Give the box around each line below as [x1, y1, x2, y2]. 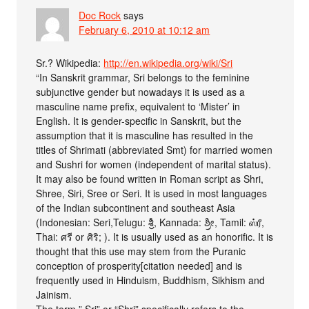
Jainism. [36, 287, 72, 301]
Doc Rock [79, 8, 121, 22]
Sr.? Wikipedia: [36, 55, 104, 70]
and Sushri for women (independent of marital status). [36, 157, 272, 171]
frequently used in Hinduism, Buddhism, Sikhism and [36, 272, 266, 287]
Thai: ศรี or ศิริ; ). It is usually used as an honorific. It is [36, 229, 274, 243]
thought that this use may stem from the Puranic [36, 243, 246, 258]
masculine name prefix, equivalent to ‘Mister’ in [36, 99, 241, 113]
